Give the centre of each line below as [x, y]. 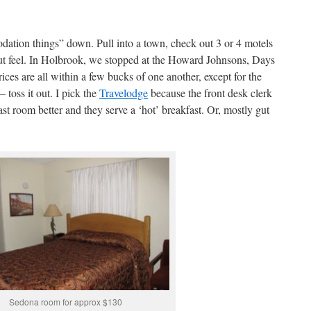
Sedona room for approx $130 [65, 302]
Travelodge [124, 93]
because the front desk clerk [210, 93]
